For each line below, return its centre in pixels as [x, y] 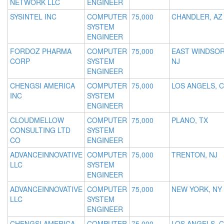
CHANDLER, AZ [197, 17]
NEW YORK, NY [197, 189]
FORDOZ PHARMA [41, 51]
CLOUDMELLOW [37, 120]
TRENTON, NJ [194, 155]
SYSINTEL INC [33, 17]
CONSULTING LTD [40, 130]
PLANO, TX [190, 120]
